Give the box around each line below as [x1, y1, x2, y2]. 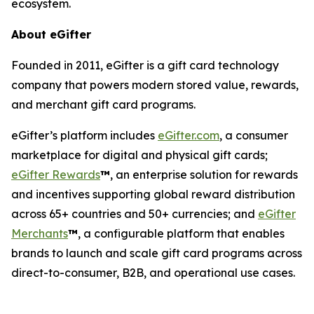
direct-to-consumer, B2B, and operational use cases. [11, 266, 295, 280]
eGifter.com [158, 128, 219, 142]
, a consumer [219, 128, 288, 142]
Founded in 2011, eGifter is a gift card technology [11, 58, 279, 72]
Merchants [11, 226, 68, 240]
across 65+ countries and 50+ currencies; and [11, 207, 258, 221]
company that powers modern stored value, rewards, [11, 78, 299, 92]
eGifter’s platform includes [11, 128, 158, 142]
